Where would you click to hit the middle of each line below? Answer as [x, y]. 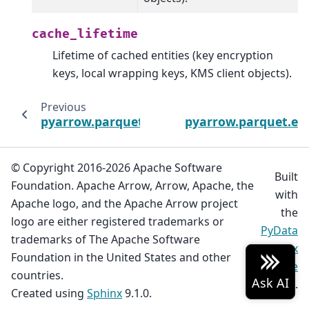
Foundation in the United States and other [121, 258]
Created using [49, 293]
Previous [63, 107]
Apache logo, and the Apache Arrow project [124, 204]
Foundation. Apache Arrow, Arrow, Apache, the [132, 186]
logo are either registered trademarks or [118, 222]
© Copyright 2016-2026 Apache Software [117, 168]
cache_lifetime [85, 34]
